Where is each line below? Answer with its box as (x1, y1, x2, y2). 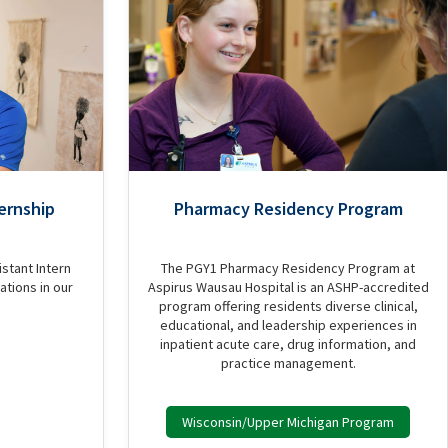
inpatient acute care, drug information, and (160, 335, 416, 353)
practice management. (220, 354, 356, 372)
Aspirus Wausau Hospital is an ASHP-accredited (147, 278, 429, 296)
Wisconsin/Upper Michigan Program (182, 413, 394, 431)
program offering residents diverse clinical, (158, 297, 418, 315)
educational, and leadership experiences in (159, 316, 417, 334)
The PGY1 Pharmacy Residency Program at (161, 259, 415, 277)
